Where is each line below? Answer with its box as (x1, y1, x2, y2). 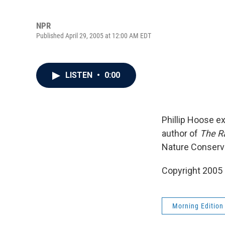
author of (162, 128, 200, 139)
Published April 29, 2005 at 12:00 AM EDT (36, 31, 151, 40)
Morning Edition (172, 202, 223, 210)
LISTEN (65, 70, 94, 80)
